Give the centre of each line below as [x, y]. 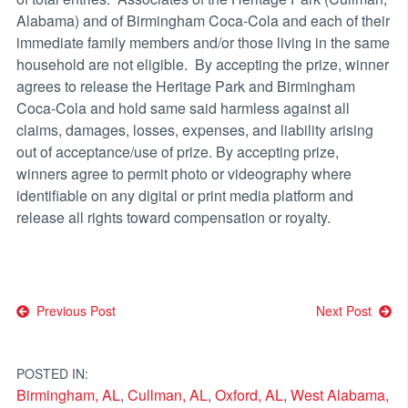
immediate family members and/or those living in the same [203, 42]
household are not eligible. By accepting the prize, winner [202, 64]
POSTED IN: [52, 373]
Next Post [348, 310]
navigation [82, 352]
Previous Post [72, 310]
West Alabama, [339, 394]
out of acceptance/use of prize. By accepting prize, [177, 151]
